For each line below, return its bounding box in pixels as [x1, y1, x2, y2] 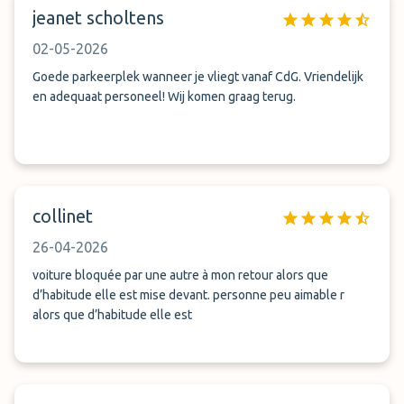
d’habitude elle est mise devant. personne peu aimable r [32, 288, 213, 302]
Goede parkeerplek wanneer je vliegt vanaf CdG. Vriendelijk [32, 69, 363, 84]
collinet [32, 206, 93, 226]
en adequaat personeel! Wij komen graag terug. [32, 89, 296, 104]
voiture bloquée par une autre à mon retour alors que [32, 268, 328, 282]
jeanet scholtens [32, 7, 164, 28]
